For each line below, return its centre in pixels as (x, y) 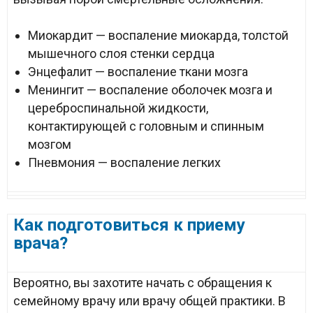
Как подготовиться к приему (129, 225)
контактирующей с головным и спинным (146, 126)
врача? (41, 243)
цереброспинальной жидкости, (118, 108)
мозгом (50, 144)
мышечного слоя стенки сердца (121, 53)
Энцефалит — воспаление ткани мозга (138, 72)
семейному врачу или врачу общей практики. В (150, 301)
